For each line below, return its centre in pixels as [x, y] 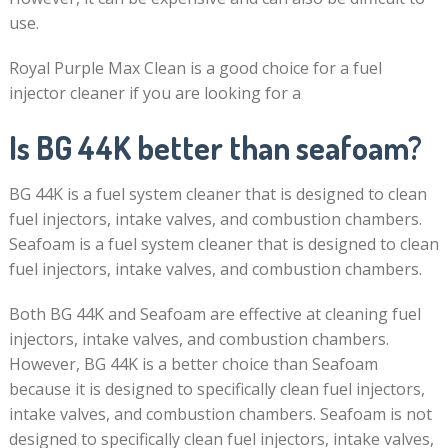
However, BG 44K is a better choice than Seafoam [193, 364]
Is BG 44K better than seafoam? [215, 147]
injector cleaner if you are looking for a [154, 93]
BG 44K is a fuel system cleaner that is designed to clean [217, 194]
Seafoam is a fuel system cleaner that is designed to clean [223, 244]
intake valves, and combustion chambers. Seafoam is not [220, 414]
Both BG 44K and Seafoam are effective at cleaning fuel [214, 314]
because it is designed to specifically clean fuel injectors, [216, 389]
